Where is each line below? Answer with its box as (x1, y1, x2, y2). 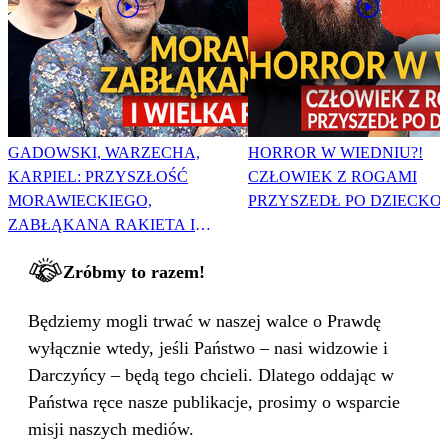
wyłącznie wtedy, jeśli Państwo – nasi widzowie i (28, 338, 388, 359)
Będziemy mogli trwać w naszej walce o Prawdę (28, 311, 381, 332)
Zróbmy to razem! (63, 262, 205, 283)
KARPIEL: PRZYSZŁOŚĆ (8, 168, 188, 186)
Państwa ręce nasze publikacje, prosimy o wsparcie (28, 392, 400, 413)
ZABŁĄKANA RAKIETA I (8, 216, 195, 234)
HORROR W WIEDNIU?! (248, 144, 423, 162)
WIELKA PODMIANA (8, 240, 164, 258)
